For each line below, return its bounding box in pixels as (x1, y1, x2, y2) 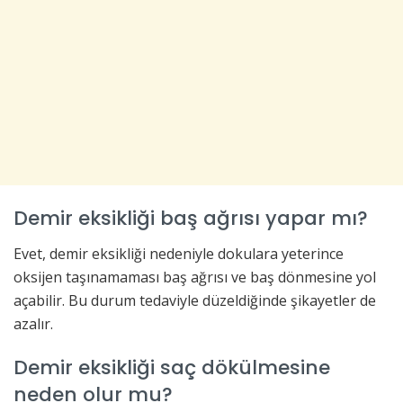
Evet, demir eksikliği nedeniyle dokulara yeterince (13, 243, 344, 264)
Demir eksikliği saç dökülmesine (13, 354, 330, 382)
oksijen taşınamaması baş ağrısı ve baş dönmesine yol (13, 266, 376, 287)
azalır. (13, 313, 53, 334)
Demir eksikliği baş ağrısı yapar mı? (13, 203, 368, 232)
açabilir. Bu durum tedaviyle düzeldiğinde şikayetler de (13, 290, 376, 310)
